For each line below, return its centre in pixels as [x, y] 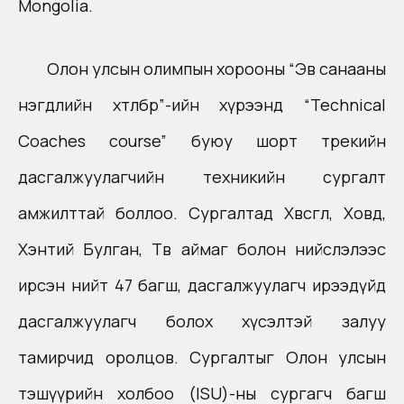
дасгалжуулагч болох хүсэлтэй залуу [202, 321]
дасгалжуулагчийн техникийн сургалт [202, 177]
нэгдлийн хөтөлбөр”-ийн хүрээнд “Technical [202, 105]
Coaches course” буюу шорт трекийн [202, 141]
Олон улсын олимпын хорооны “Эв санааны [216, 69]
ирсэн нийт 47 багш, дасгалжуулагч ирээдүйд [202, 285]
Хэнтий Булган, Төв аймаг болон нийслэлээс [202, 249]
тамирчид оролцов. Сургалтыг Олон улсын [202, 357]
